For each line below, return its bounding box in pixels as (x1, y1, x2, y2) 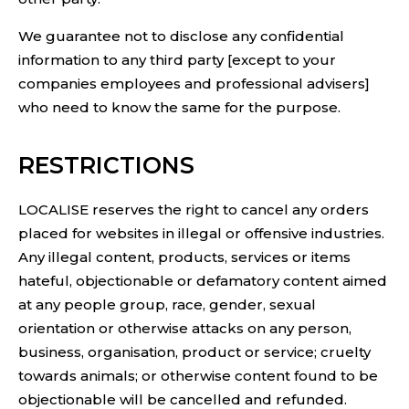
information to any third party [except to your (18, 50, 336, 68)
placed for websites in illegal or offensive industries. (18, 225, 384, 243)
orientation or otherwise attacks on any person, (18, 320, 351, 338)
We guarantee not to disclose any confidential (18, 26, 344, 45)
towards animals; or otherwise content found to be (18, 367, 378, 385)
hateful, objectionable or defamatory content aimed (18, 272, 387, 290)
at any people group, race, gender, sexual (18, 296, 316, 314)
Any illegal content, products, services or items (18, 248, 351, 267)
